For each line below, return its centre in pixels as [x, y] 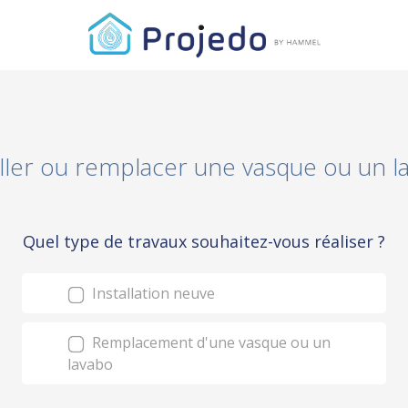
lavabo [90, 364]
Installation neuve [152, 293]
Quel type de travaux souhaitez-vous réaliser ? [204, 241]
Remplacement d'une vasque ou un [209, 342]
